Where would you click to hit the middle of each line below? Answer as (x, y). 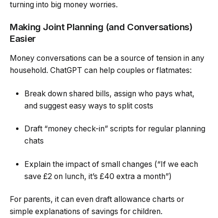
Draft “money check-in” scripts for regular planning (115, 129)
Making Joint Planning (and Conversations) (101, 27)
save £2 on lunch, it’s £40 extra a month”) (98, 176)
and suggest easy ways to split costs (89, 106)
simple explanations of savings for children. (86, 212)
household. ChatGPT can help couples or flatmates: (101, 71)
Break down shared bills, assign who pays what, (109, 93)
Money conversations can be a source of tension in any (107, 58)
